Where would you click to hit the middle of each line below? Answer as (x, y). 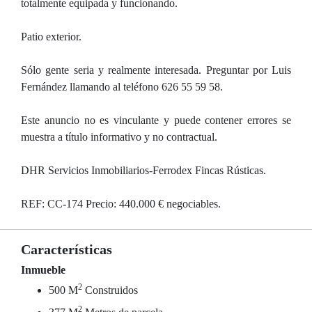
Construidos (110, 290)
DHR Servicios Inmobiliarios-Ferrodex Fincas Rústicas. (143, 170)
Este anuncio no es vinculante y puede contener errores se (156, 120)
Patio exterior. (51, 37)
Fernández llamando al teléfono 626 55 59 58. (122, 87)
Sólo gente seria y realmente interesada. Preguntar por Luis (156, 70)
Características (67, 249)
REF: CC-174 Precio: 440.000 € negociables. (121, 204)
